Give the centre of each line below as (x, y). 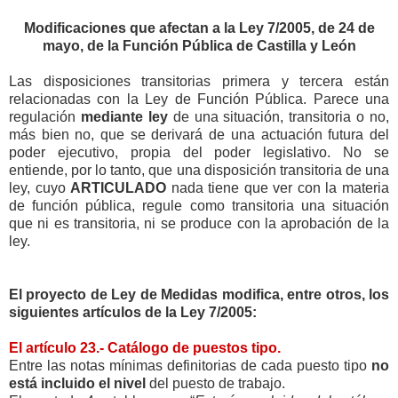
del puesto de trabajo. (215, 383)
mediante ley (124, 116)
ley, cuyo (40, 187)
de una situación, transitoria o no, (278, 116)
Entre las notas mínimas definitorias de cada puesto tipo (190, 365)
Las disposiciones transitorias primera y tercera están (199, 81)
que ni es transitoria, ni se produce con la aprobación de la (199, 223)
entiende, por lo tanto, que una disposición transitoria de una (199, 170)
